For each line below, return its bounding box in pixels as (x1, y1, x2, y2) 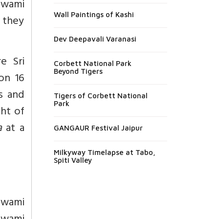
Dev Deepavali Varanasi (53, 34, 136, 43)
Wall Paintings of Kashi (53, 10, 134, 19)
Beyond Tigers (53, 66, 103, 75)
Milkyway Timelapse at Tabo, (53, 148, 155, 156)
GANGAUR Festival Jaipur (53, 123, 143, 132)
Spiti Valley (53, 155, 92, 164)
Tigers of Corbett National (53, 91, 148, 100)
